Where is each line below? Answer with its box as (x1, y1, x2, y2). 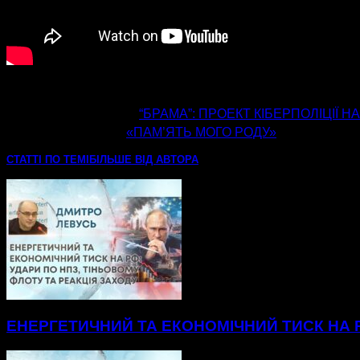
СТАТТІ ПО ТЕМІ (6, 153, 89, 166)
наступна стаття (6, 122, 126, 141)
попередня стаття (6, 104, 139, 122)
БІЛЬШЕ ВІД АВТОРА (89, 153, 198, 166)
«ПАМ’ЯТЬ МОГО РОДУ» (126, 125, 276, 140)
